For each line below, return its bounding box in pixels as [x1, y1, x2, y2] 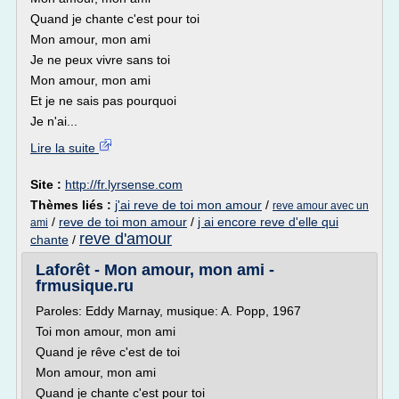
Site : [30, 177, 65, 191]
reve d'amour [79, 230, 172, 248]
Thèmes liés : [30, 198, 115, 212]
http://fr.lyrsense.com [65, 177, 183, 191]
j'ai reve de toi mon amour [115, 198, 262, 212]
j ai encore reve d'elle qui [198, 215, 338, 229]
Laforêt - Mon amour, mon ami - [36, 261, 274, 279]
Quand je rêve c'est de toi [36, 345, 180, 359]
